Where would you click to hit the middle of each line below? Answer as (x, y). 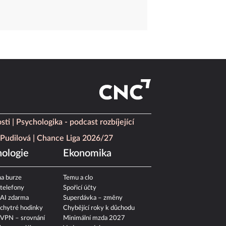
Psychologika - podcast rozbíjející (75, 122)
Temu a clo (78, 178)
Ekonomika (88, 154)
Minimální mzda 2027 (94, 218)
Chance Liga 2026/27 (75, 138)
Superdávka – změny (93, 198)
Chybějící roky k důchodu (99, 208)
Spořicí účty (80, 188)
